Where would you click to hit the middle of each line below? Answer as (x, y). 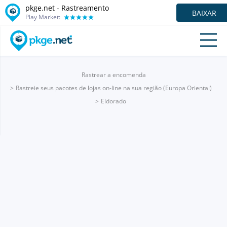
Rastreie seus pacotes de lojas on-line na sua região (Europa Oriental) (113, 88)
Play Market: (43, 17)
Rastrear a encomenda (113, 75)
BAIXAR (204, 13)
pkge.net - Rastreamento (67, 8)
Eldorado (113, 101)
